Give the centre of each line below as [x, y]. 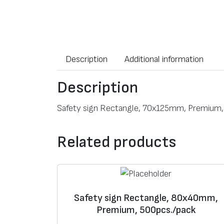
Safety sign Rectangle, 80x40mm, [146, 198]
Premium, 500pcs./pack [146, 210]
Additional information [164, 59]
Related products [116, 142]
